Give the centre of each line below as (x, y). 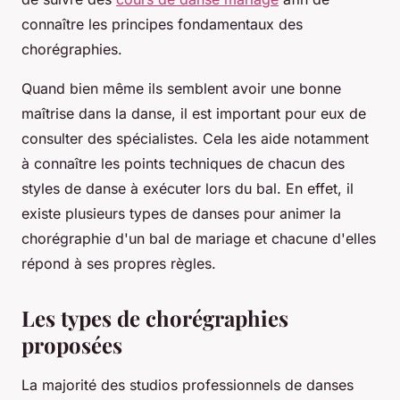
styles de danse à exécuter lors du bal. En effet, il (187, 189)
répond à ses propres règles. (119, 264)
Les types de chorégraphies (155, 318)
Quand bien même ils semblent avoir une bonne (181, 89)
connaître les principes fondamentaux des (162, 25)
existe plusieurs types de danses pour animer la (181, 214)
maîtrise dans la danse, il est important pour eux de (194, 114)
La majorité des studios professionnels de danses (187, 385)
